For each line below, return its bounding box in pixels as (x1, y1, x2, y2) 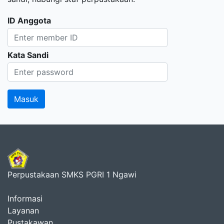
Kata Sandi (7, 49, 48, 60)
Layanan (7, 205, 39, 215)
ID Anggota (7, 15, 51, 26)
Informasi (7, 193, 42, 203)
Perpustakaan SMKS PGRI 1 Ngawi (7, 169, 136, 179)
